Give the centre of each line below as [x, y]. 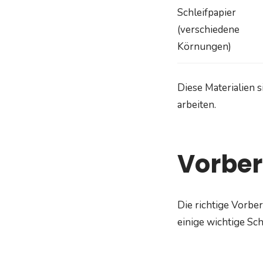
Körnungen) [204, 46]
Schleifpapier [207, 12]
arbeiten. [197, 105]
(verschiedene [208, 29]
